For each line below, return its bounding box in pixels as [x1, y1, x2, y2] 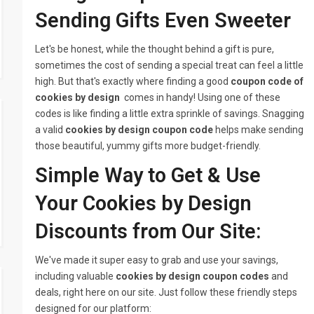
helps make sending [213, 124, 304, 135]
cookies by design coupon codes [116, 271, 270, 282]
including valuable [35, 271, 116, 282]
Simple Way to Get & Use [35, 163, 261, 187]
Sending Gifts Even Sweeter [35, 8, 292, 32]
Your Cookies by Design [35, 191, 252, 215]
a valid [35, 124, 66, 135]
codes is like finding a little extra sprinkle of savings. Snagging [35, 108, 305, 119]
